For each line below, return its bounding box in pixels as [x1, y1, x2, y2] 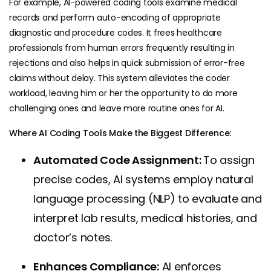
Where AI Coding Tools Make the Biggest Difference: [9, 127, 231, 140]
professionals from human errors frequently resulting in [9, 42, 235, 54]
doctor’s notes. [33, 230, 113, 246]
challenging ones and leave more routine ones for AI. [9, 102, 224, 115]
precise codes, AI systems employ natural [33, 172, 253, 188]
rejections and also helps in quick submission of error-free [9, 57, 245, 70]
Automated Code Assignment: [33, 152, 203, 168]
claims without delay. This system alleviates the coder [9, 72, 230, 85]
